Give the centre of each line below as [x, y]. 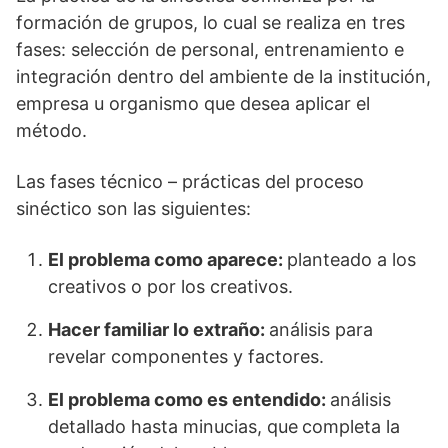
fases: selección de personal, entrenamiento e [210, 49]
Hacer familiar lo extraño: [158, 329]
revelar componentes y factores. [186, 356]
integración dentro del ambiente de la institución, [223, 76]
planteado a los [351, 259]
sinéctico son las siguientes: [133, 208]
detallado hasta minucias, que [173, 426]
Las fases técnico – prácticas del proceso [190, 181]
